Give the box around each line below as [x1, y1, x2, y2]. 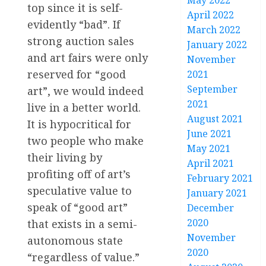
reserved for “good [27, 66, 126, 81]
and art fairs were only [27, 50, 148, 65]
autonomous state [27, 233, 123, 248]
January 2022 [187, 38, 248, 51]
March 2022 [187, 23, 241, 36]
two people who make [27, 133, 144, 148]
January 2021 [187, 186, 248, 199]
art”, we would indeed [27, 83, 144, 98]
